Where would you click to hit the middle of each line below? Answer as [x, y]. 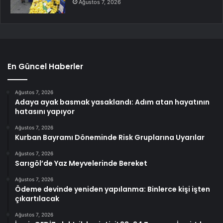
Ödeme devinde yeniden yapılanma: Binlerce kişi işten [112, 189]
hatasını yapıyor [45, 111]
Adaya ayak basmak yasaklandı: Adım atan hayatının [112, 102]
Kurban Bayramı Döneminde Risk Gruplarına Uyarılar [110, 137]
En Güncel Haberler [45, 66]
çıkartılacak [37, 198]
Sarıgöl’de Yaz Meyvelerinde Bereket [81, 163]
